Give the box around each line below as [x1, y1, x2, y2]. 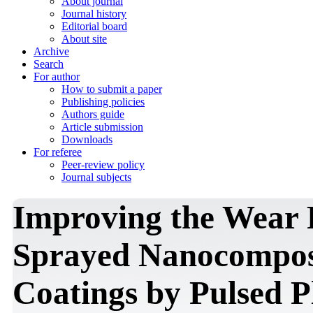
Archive [34, 45, 69, 57]
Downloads [61, 133, 112, 145]
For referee [34, 146, 82, 158]
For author [34, 71, 80, 82]
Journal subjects [61, 171, 131, 183]
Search [34, 58, 64, 70]
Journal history [61, 8, 126, 20]
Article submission [61, 121, 143, 133]
